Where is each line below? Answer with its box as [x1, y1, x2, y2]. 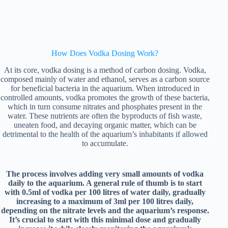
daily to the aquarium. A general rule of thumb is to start [8, 178, 202, 187]
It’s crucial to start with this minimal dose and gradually [9, 215, 201, 224]
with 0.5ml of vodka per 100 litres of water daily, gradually [4, 187, 206, 196]
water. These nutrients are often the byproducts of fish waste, [8, 111, 203, 120]
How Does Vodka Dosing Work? [51, 48, 159, 58]
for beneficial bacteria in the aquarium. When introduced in [10, 83, 199, 93]
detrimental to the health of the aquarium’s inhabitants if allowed [2, 129, 208, 138]
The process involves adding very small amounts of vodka [6, 169, 204, 178]
